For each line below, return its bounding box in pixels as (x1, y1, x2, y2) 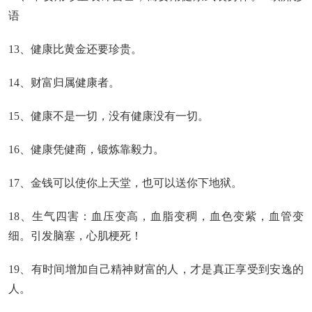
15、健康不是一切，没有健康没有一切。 (8, 110, 209, 122)
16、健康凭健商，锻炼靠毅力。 (8, 143, 164, 155)
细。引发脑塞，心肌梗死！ (8, 230, 142, 242)
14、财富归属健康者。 (8, 77, 120, 88)
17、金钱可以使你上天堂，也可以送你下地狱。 (8, 177, 242, 189)
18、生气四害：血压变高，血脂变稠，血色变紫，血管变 (8, 210, 304, 222)
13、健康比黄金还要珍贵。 (8, 43, 142, 55)
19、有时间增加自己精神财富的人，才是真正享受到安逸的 (8, 263, 304, 275)
